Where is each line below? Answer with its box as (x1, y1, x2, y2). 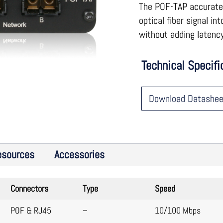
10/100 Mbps (154, 205, 201, 216)
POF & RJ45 (10, 205, 52, 216)
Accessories (54, 147, 105, 161)
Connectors (10, 183, 49, 194)
